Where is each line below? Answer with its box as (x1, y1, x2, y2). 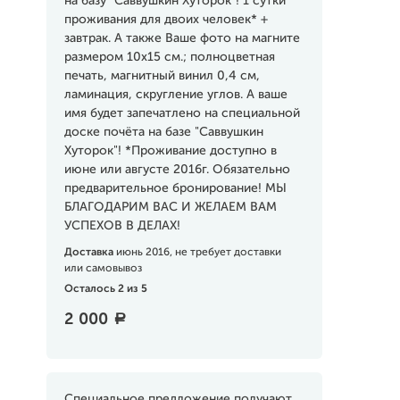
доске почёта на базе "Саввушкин (63, 126, 263, 138)
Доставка (63, 247, 116, 258)
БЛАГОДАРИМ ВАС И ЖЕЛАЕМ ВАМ (63, 201, 277, 213)
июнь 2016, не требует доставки (115, 247, 281, 258)
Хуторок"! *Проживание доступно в (63, 145, 277, 157)
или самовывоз (63, 263, 142, 274)
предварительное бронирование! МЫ (63, 182, 287, 195)
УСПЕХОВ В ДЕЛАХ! (63, 220, 180, 232)
